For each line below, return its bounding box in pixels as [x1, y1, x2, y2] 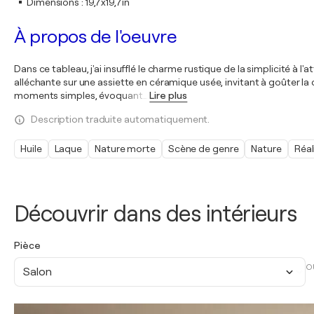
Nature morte [95, 143, 156, 154]
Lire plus [149, 90, 188, 101]
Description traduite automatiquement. [31, 114, 210, 125]
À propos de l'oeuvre [14, 27, 177, 47]
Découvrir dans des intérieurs [14, 201, 297, 227]
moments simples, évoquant [14, 90, 143, 101]
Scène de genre [168, 143, 239, 154]
